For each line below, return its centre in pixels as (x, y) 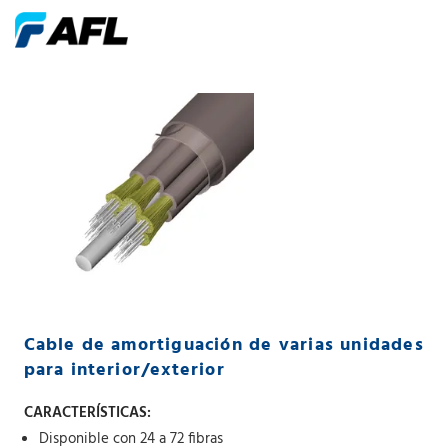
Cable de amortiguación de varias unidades (223, 345)
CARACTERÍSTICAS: (87, 413)
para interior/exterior (124, 370)
